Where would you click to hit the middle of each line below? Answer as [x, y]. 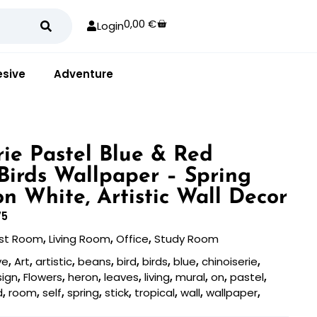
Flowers [43, 277]
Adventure [83, 74]
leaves [122, 277]
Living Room [80, 238]
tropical [155, 292]
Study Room [187, 238]
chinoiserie [230, 261]
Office [133, 238]
